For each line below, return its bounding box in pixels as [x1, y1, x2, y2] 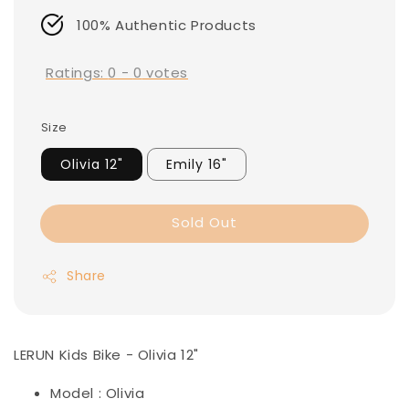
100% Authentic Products [77, 15, 257, 35]
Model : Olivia [50, 383, 145, 404]
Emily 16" [166, 155, 227, 174]
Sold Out [172, 213, 237, 233]
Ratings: [46, 62, 109, 82]
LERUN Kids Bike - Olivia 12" [14, 345, 199, 365]
